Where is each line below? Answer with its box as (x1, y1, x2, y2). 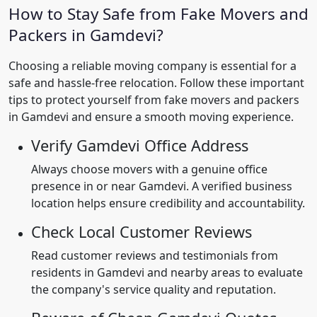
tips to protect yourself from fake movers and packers (8, 92, 299, 108)
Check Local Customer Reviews (31, 221, 252, 242)
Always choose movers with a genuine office (31, 161, 267, 177)
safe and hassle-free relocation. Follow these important (8, 75, 304, 91)
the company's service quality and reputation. (31, 282, 276, 297)
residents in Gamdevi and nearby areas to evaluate (31, 265, 303, 280)
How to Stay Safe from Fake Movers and (8, 3, 309, 25)
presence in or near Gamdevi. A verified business (31, 178, 292, 194)
